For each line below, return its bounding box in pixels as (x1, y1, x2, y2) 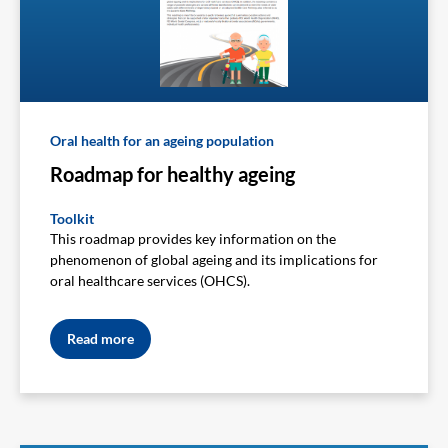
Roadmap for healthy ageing (50, 161, 295, 186)
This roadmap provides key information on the (50, 229, 336, 247)
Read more (67, 329, 134, 347)
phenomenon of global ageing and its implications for (50, 250, 378, 268)
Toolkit (50, 209, 94, 227)
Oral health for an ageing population (50, 131, 274, 149)
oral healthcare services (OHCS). (50, 271, 250, 289)
